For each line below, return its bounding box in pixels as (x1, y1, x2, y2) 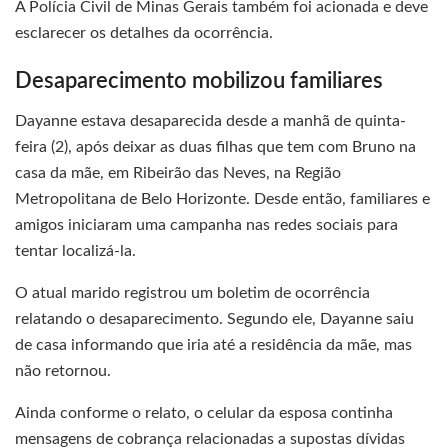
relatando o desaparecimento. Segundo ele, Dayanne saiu (15, 311, 414, 328)
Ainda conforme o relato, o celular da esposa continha (15, 405, 393, 422)
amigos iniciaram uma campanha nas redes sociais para (15, 217, 398, 234)
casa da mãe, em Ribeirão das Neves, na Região (15, 165, 341, 182)
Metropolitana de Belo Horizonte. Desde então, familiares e (15, 191, 430, 208)
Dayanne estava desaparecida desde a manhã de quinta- (15, 113, 406, 130)
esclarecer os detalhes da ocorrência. (15, 24, 273, 41)
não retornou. (15, 363, 111, 380)
